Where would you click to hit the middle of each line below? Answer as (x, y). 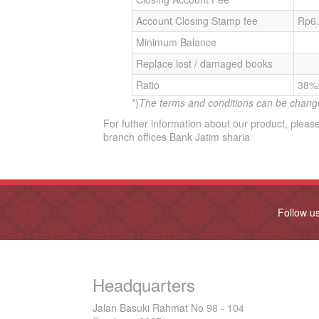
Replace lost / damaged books (204, 63)
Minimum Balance (176, 42)
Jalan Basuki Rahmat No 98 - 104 (168, 308)
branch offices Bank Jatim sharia (177, 137)
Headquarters (144, 284)
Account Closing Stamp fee (197, 21)
